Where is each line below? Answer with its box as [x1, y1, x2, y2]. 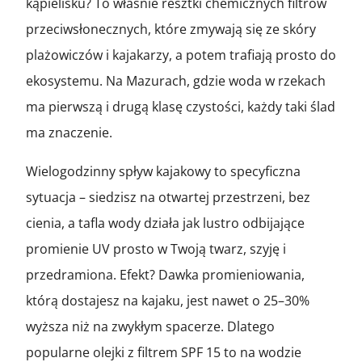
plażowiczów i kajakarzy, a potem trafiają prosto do [26, 45, 336, 64]
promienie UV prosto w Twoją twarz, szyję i [26, 239, 286, 258]
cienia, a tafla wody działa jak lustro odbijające [26, 213, 305, 232]
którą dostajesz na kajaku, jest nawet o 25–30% [26, 291, 309, 309]
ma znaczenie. [26, 123, 112, 141]
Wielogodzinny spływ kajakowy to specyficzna [26, 162, 301, 180]
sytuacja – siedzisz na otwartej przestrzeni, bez [26, 187, 310, 206]
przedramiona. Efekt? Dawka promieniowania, [26, 265, 305, 284]
